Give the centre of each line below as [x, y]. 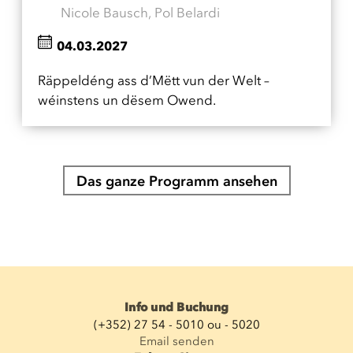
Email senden [176, 341]
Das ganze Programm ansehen [176, 181]
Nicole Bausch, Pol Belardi [140, 13]
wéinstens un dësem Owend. [127, 100]
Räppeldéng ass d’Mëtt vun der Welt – [154, 80]
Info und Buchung [176, 307]
